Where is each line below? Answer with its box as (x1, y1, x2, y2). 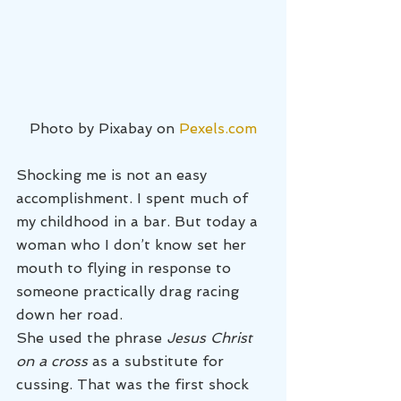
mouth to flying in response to (16, 259, 235, 277)
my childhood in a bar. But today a (16, 212, 262, 230)
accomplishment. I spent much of (16, 189, 252, 207)
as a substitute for (88, 352, 228, 370)
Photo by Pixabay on (30, 119, 179, 137)
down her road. (16, 305, 123, 323)
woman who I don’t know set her (16, 235, 251, 253)
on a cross (16, 352, 88, 370)
